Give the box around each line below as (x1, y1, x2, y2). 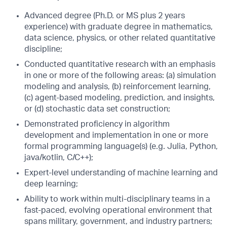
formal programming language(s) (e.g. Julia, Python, (24, 142, 218, 150)
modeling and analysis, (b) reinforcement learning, (24, 83, 211, 91)
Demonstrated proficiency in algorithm (24, 120, 170, 128)
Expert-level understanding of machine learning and (24, 169, 218, 177)
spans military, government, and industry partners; (24, 217, 212, 225)
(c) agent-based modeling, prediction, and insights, (24, 94, 215, 102)
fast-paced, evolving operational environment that (24, 206, 212, 214)
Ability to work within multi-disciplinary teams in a (24, 195, 210, 203)
